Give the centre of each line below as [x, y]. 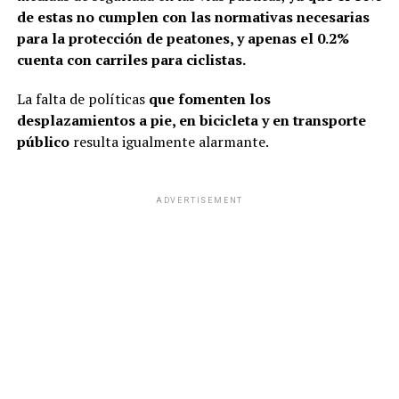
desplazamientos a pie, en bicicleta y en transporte [191, 121]
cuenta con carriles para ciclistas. [131, 60]
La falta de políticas [82, 99]
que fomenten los [209, 99]
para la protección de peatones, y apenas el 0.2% [183, 39]
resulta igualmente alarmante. [169, 142]
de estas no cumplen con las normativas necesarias [193, 17]
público [43, 142]
